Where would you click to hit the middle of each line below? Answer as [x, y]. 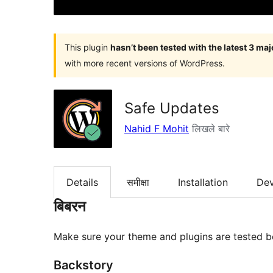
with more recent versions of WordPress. [145, 63]
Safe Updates [172, 108]
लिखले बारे [209, 128]
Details [82, 182]
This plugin [87, 47]
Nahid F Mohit [157, 128]
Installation [203, 182]
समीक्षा [138, 182]
